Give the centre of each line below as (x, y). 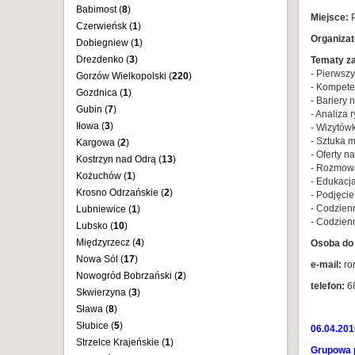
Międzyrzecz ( (106, 242)
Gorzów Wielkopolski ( (124, 76)
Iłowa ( (90, 126)
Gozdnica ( (99, 93)
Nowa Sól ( (100, 259)
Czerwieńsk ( (104, 26)
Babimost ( (99, 10)
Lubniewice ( (104, 209)
